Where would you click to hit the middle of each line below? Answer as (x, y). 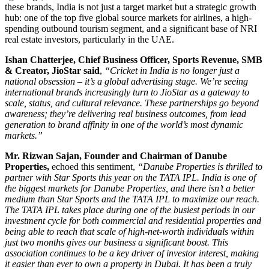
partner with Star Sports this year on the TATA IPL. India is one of (130, 177)
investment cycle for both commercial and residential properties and (133, 220)
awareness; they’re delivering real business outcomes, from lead (125, 113)
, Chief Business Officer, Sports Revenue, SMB (168, 59)
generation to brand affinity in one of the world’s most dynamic (124, 124)
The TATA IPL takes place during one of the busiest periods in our (130, 210)
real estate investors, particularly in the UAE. (89, 39)
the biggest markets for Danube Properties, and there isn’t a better (130, 188)
